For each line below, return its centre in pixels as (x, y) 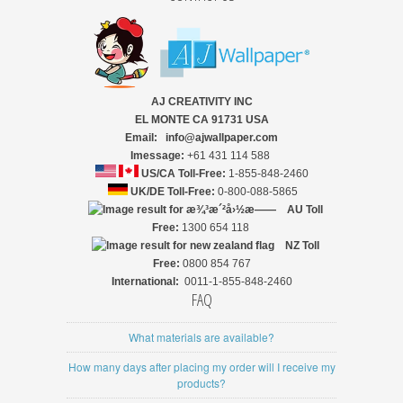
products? (201, 382)
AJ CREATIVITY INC (201, 101)
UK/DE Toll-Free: (173, 191)
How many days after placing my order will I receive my (201, 366)
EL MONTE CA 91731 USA (201, 119)
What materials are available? (201, 336)
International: (148, 281)
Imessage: (159, 155)
